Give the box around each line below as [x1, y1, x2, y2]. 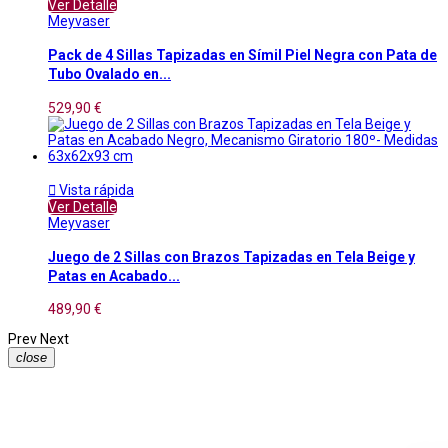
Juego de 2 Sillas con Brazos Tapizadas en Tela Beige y [48, 248, 415, 265]
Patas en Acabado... [48, 267, 180, 284]
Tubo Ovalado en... [48, 66, 171, 83]
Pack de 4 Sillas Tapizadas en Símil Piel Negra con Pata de [48, 47, 437, 64]
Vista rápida [56, 181, 134, 198]
